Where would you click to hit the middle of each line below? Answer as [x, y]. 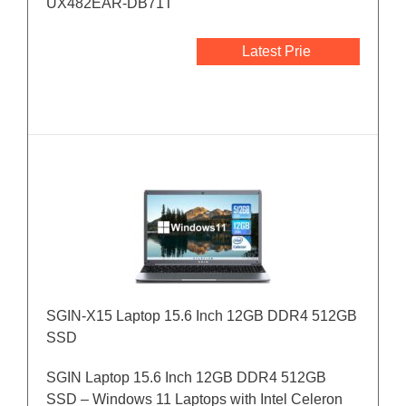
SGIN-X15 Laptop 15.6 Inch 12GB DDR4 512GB [202, 316]
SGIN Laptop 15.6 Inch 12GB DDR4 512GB [186, 378]
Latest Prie [276, 52]
